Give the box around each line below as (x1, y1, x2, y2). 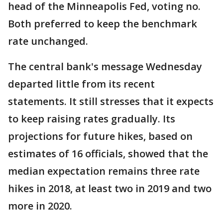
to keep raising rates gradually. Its (8, 112, 175, 126)
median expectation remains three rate (8, 164, 200, 178)
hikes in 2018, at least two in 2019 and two (8, 182, 212, 196)
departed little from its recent (8, 77, 155, 91)
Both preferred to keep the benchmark (8, 17, 197, 31)
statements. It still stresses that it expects (8, 95, 214, 109)
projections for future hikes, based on (8, 129, 193, 143)
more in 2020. (8, 199, 72, 213)
